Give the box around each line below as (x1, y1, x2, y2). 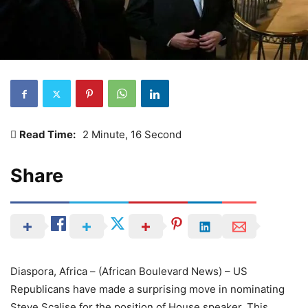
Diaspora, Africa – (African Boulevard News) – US (10, 265, 247, 278)
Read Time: (19, 128, 76, 142)
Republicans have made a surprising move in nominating (10, 283, 285, 296)
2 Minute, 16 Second (82, 128, 181, 142)
